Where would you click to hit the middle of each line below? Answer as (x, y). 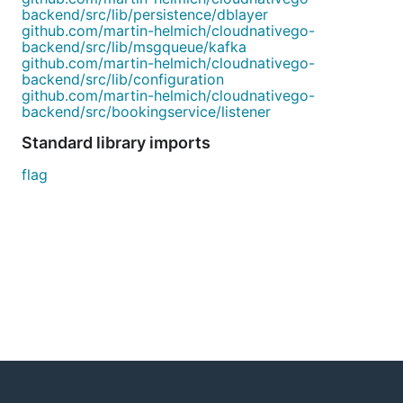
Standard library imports (116, 143)
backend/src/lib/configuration (123, 79)
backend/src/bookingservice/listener (146, 112)
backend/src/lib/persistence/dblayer (145, 14)
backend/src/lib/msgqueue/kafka (134, 47)
